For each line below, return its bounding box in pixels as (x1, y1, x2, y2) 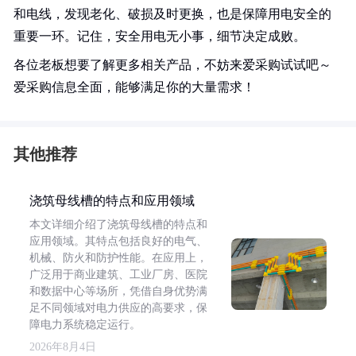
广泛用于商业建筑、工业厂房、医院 (29, 269, 207, 281)
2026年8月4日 (29, 341, 96, 353)
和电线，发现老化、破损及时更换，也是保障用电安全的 (14, 7, 331, 21)
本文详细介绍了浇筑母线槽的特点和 (29, 219, 207, 230)
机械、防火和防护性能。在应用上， (29, 252, 207, 264)
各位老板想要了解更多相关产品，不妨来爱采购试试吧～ (14, 58, 331, 72)
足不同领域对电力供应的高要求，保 (29, 302, 207, 314)
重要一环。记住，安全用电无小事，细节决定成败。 (14, 29, 306, 43)
